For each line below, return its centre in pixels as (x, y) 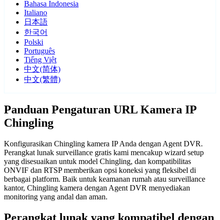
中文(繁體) (42, 80)
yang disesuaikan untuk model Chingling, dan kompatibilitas (97, 162)
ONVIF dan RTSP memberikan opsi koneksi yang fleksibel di (100, 170)
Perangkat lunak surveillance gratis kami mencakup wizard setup (104, 153)
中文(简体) (42, 69)
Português (40, 51)
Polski (34, 42)
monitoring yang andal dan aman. (56, 197)
